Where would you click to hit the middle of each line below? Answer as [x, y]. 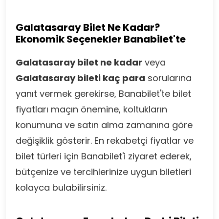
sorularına [168, 78]
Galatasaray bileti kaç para [80, 78]
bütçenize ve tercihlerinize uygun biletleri [103, 172]
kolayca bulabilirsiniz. [61, 187]
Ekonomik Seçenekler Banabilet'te [101, 39]
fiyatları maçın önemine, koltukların [91, 109]
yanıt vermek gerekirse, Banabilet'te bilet [103, 94]
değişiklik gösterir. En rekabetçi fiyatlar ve [105, 141]
